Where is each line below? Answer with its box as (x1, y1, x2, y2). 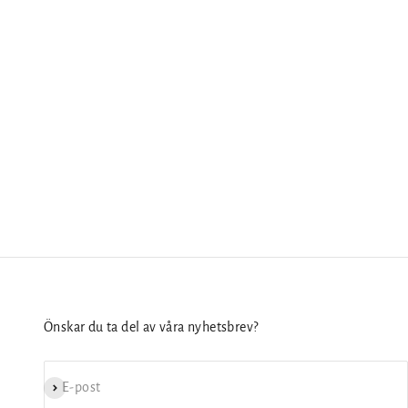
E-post (62, 380, 101, 395)
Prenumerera (43, 379, 116, 394)
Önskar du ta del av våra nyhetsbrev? (44, 319, 259, 334)
